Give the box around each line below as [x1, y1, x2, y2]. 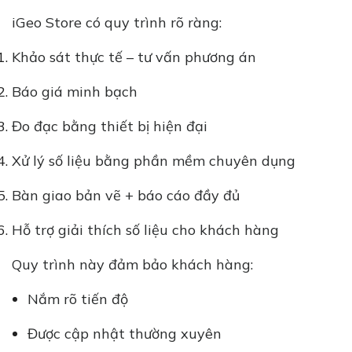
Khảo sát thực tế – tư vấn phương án [12, 48, 260, 67]
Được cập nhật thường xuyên [27, 324, 225, 343]
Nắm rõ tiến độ [27, 290, 132, 309]
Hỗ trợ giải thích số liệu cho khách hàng [12, 221, 287, 240]
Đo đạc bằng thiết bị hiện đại [12, 117, 211, 136]
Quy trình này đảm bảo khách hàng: [12, 255, 261, 274]
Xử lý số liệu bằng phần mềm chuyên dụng [12, 152, 299, 170]
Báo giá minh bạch [12, 82, 141, 101]
